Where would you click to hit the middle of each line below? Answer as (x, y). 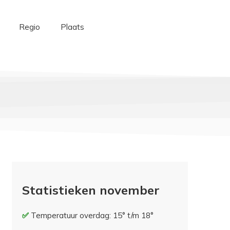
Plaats (72, 27)
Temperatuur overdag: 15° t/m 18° (92, 216)
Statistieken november (91, 190)
